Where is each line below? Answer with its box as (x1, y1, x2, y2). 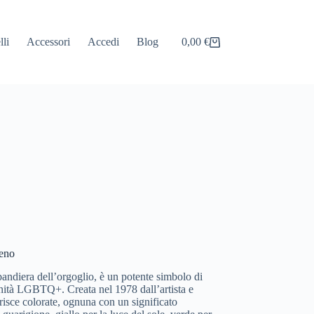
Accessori (27, 36, 71, 48)
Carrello (180, 41, 217, 53)
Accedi (88, 36, 120, 48)
